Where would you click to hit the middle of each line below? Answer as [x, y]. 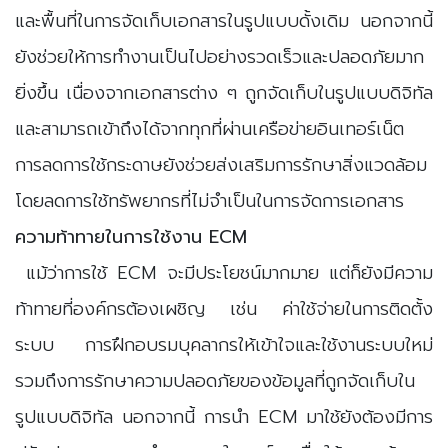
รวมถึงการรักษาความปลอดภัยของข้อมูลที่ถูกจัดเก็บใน [215, 380]
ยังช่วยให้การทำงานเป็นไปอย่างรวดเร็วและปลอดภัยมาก [219, 56]
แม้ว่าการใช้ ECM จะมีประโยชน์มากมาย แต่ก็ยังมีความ [224, 272]
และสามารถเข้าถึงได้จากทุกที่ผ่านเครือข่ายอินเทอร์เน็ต [209, 128]
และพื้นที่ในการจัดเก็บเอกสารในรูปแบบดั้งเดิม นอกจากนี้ [224, 20]
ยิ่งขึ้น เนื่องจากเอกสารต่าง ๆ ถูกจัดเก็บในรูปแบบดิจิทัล [224, 92]
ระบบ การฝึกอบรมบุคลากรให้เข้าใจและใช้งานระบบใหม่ [224, 344]
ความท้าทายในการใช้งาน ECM [131, 236]
